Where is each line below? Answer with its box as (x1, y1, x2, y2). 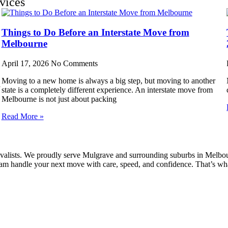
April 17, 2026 (1, 59, 51, 68)
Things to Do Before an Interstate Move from (1, 26, 189, 38)
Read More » (1, 111, 44, 121)
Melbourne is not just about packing (1, 94, 117, 103)
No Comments (50, 59, 98, 68)
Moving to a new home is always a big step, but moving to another (1, 76, 215, 85)
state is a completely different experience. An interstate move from (1, 85, 213, 94)
